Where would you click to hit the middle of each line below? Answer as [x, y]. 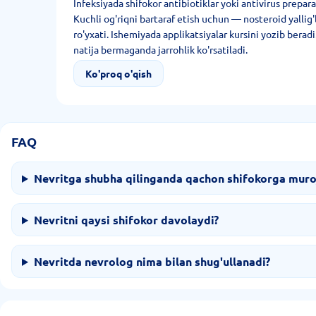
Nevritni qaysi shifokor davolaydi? [126, 220]
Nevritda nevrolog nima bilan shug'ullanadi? [152, 261]
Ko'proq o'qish [119, 73]
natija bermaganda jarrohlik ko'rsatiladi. [160, 49]
